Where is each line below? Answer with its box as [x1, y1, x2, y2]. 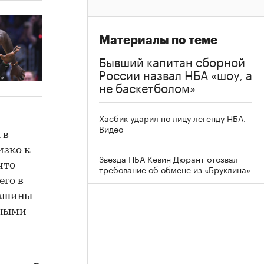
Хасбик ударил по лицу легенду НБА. [99, 111, 246, 124]
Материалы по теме [99, 34, 217, 47]
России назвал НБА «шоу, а [99, 64, 252, 83]
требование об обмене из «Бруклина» [99, 162, 250, 176]
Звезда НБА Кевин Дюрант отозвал [99, 151, 238, 165]
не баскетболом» [99, 77, 196, 96]
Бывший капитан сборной [99, 51, 245, 70]
